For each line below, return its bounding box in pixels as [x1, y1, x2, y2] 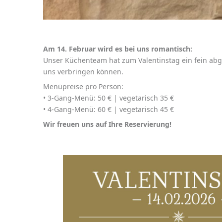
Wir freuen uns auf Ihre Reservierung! [43, 119, 171, 129]
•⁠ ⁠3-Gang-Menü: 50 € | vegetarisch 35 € [43, 93, 174, 103]
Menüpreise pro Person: [43, 82, 123, 91]
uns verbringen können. [43, 67, 123, 76]
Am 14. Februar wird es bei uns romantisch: [43, 44, 192, 54]
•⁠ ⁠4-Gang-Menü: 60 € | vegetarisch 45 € [43, 105, 174, 114]
